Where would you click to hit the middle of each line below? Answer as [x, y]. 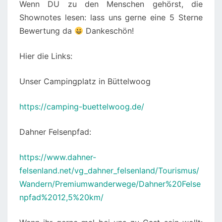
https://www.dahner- [58, 157]
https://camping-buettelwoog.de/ [82, 107]
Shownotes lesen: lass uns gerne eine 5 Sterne [111, 18]
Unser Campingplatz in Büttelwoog [85, 82]
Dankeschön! [109, 31]
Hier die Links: [46, 56]
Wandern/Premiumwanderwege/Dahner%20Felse [110, 184]
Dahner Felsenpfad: [55, 132]
